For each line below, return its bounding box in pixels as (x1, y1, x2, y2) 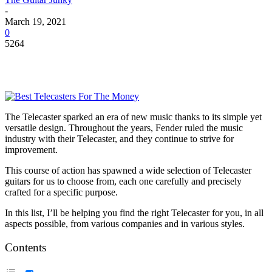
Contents (5, 241, 46, 254)
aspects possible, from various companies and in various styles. (5, 218, 245, 229)
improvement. (5, 144, 58, 155)
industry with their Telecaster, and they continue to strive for (5, 133, 234, 144)
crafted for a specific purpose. (5, 186, 118, 197)
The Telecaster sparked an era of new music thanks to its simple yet (5, 111, 262, 122)
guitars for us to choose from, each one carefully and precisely (5, 175, 242, 186)
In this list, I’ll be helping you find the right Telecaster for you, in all (5, 207, 263, 218)
